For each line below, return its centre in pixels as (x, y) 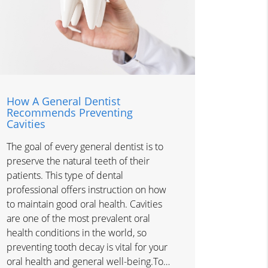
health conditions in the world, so (76, 233)
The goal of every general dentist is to (85, 147)
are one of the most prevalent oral (78, 219)
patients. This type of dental (65, 176)
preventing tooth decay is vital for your (87, 247)
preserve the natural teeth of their (78, 161)
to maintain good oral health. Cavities (84, 204)
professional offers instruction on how (86, 190)
